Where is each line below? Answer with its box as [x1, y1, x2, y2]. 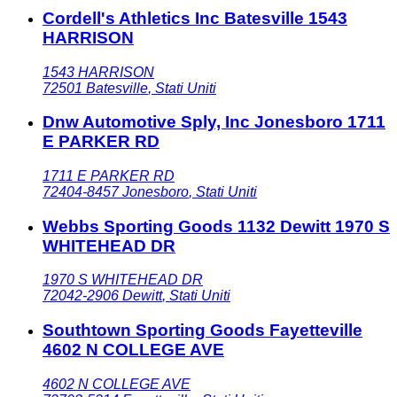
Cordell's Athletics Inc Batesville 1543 [43, 8, 347, 27]
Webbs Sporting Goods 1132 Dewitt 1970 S [43, 216, 390, 236]
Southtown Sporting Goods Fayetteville [43, 321, 362, 340]
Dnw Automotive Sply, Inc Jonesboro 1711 [43, 113, 385, 132]
